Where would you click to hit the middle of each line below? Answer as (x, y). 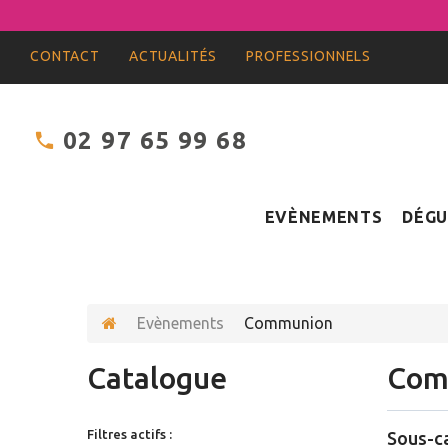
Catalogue (157, 378)
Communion (288, 323)
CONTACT (65, 56)
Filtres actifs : (129, 434)
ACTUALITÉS (173, 56)
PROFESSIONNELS (309, 56)
